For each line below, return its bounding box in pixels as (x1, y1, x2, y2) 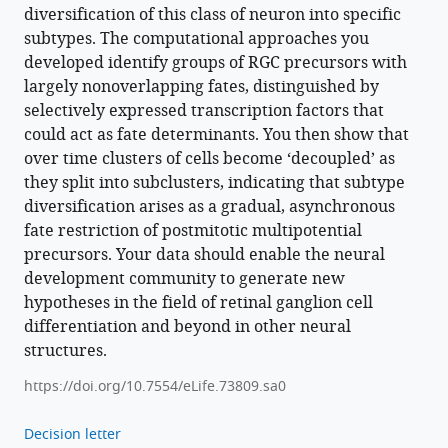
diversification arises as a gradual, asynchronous (24, 195, 395, 220)
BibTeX (47, 15, 97, 40)
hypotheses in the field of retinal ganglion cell (24, 291, 373, 316)
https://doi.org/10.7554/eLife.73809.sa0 (24, 376, 286, 398)
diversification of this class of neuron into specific (24, 3, 401, 28)
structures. (24, 339, 107, 364)
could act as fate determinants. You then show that (24, 123, 409, 148)
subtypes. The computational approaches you (24, 27, 369, 52)
